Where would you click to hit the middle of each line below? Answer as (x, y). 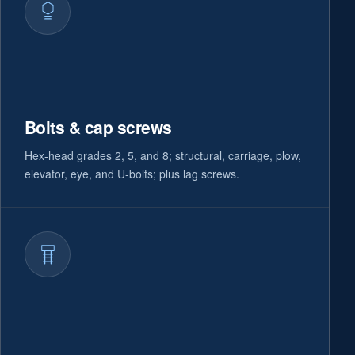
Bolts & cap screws (98, 127)
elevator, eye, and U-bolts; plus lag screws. (132, 174)
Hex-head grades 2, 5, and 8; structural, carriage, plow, (163, 155)
